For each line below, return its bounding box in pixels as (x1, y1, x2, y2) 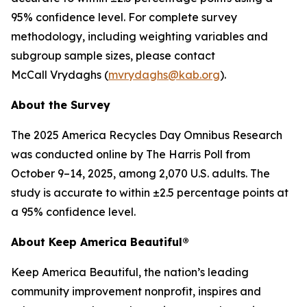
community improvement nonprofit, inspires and (11, 284, 261, 298)
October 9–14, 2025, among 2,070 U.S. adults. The (11, 167, 270, 180)
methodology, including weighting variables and (11, 29, 268, 43)
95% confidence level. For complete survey (11, 10, 237, 24)
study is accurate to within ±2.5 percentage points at (11, 186, 288, 199)
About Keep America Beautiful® (11, 235, 189, 249)
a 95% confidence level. (11, 205, 138, 219)
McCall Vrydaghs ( (11, 68, 108, 82)
